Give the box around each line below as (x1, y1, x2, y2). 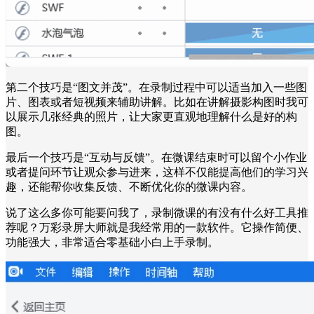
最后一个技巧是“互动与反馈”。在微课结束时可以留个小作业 (6, 151, 307, 163)
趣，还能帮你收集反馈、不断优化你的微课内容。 (6, 180, 252, 193)
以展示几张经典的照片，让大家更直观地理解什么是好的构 (6, 110, 297, 123)
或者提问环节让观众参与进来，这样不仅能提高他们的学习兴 (6, 165, 308, 178)
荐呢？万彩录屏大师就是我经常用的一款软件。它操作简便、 (6, 221, 308, 233)
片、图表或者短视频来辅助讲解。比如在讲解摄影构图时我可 (6, 95, 308, 108)
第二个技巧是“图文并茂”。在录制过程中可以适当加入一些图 (6, 81, 307, 93)
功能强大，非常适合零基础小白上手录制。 (6, 235, 219, 248)
